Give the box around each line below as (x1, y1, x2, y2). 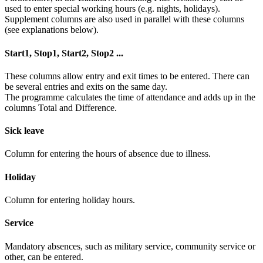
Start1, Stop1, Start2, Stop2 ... (5, 48, 123, 58)
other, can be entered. (5, 251, 83, 262)
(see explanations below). (5, 25, 99, 35)
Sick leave (5, 126, 44, 136)
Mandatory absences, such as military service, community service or (5, 241, 255, 251)
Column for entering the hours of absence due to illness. (5, 149, 211, 159)
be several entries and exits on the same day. (5, 81, 167, 92)
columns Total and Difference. (5, 102, 117, 113)
